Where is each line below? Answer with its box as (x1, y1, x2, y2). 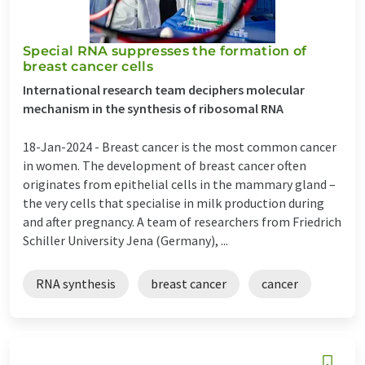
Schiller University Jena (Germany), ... (23, 231, 228, 248)
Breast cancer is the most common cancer (102, 138, 336, 155)
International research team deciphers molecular (23, 81, 305, 98)
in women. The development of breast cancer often (23, 156, 306, 174)
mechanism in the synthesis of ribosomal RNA (23, 99, 284, 117)
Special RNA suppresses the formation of (23, 42, 307, 59)
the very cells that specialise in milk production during (23, 194, 324, 211)
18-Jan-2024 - (23, 138, 102, 155)
